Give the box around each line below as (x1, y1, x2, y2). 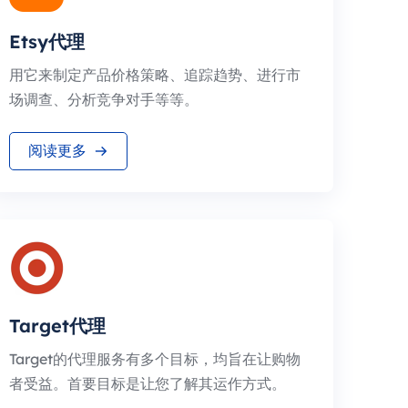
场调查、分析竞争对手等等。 (9, 90, 199, 108)
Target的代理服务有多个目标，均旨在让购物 (9, 350, 301, 368)
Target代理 (9, 314, 106, 337)
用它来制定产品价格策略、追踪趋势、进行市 (9, 66, 301, 84)
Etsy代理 (9, 30, 85, 53)
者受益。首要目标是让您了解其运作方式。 (9, 374, 286, 393)
